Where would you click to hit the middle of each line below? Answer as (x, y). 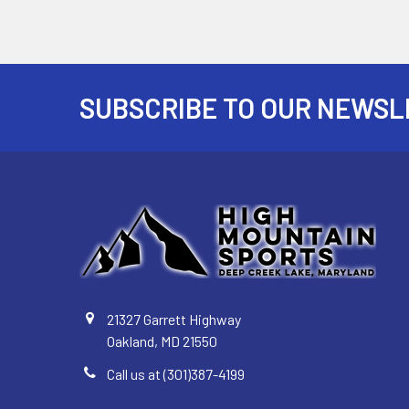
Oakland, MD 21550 (162, 341)
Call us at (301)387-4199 (176, 374)
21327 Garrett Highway (174, 319)
